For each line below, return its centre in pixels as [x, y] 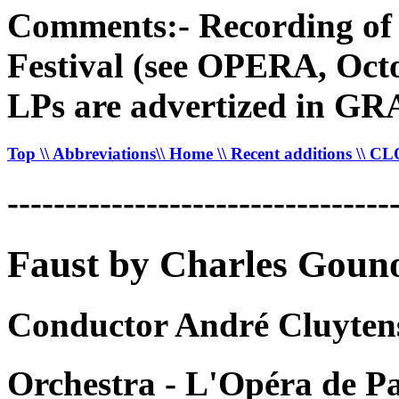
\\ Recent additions [287, 153]
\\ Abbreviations [98, 153]
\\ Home [187, 153]
